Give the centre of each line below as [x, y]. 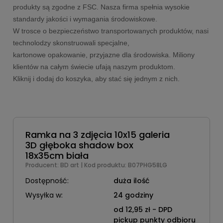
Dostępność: [47, 181]
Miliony [184, 55]
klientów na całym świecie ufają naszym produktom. [95, 67]
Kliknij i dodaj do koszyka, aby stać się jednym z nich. [96, 79]
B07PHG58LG [148, 165]
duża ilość [131, 181]
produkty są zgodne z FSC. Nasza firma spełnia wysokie [101, 7]
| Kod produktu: [104, 165]
